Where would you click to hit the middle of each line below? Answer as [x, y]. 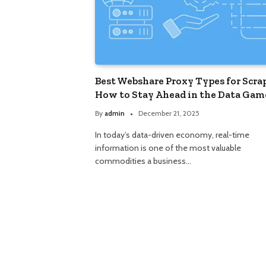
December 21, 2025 [169, 113]
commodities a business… [143, 161]
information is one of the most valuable [168, 148]
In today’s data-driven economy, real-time [172, 135]
